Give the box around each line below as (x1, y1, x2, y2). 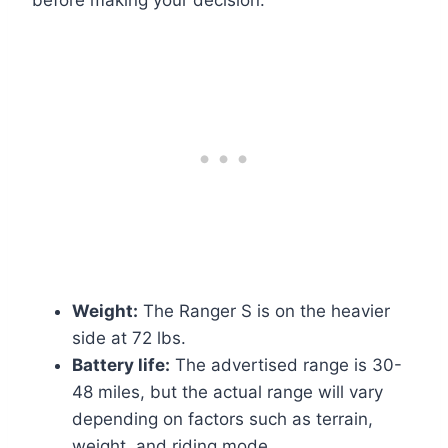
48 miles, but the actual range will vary (72, 382, 383, 403)
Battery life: (72, 355, 170, 376)
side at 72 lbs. (72, 328, 186, 349)
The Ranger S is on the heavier (138, 301, 390, 322)
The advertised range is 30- (170, 355, 402, 376)
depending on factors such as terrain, (72, 409, 373, 430)
